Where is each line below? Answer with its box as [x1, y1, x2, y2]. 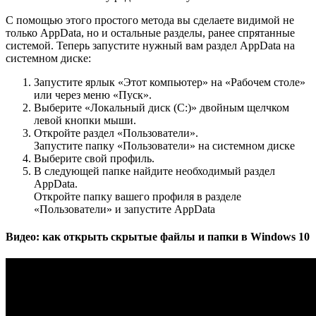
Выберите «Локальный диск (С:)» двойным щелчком [34, 101, 289, 114]
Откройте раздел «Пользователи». [34, 126, 198, 139]
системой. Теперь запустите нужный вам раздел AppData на [6, 39, 295, 51]
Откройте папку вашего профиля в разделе [34, 190, 241, 202]
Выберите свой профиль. [34, 152, 154, 164]
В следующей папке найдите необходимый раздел [34, 164, 275, 177]
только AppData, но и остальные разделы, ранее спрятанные [6, 26, 295, 39]
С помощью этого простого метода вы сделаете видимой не [6, 13, 294, 26]
